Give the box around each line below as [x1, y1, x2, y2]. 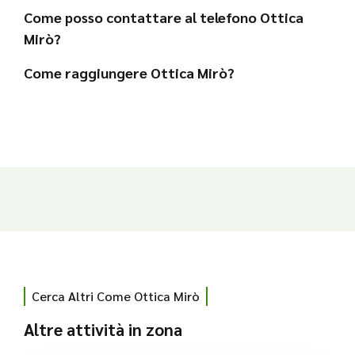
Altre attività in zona [24, 319, 182, 341]
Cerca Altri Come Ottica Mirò [32, 288, 200, 305]
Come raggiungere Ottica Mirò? [24, 63, 235, 82]
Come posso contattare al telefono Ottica [24, 8, 303, 27]
